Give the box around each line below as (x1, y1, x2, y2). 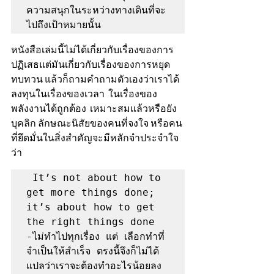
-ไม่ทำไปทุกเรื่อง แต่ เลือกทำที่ (26, 231, 165, 242)
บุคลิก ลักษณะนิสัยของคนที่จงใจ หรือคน (11, 119, 182, 128)
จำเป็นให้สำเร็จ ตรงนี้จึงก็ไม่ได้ (26, 245, 159, 257)
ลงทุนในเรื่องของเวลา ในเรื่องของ (11, 89, 157, 99)
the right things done (26, 216, 155, 228)
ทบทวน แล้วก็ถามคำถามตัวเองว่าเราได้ (11, 75, 179, 84)
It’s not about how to (26, 172, 161, 183)
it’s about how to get (26, 201, 155, 213)
